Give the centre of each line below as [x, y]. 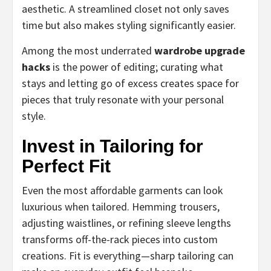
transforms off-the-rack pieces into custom [120, 239]
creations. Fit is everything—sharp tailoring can [128, 255]
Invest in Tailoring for [113, 146]
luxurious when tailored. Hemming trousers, [121, 206]
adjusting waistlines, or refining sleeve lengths [126, 223]
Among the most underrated [88, 50]
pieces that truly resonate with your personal [123, 99]
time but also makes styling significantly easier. [129, 25]
